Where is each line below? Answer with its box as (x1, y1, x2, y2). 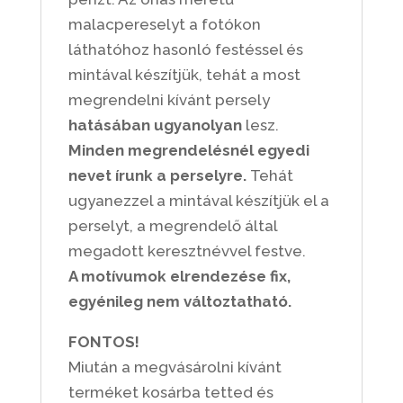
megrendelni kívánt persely (67, 91, 270, 109)
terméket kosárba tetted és (67, 383, 273, 401)
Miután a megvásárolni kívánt (67, 358, 282, 376)
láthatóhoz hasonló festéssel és (67, 40, 303, 58)
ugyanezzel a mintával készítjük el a (67, 192, 329, 210)
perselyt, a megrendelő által (67, 217, 277, 235)
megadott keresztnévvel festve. (67, 242, 306, 260)
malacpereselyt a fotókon (67, 15, 261, 33)
